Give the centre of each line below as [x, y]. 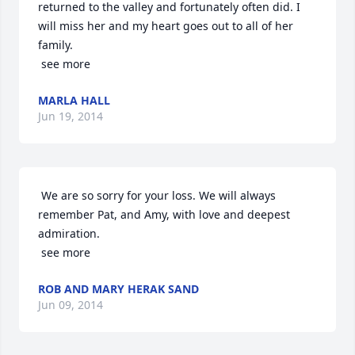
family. [55, 45]
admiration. [69, 233]
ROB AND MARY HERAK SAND [118, 289]
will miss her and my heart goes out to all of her [166, 26]
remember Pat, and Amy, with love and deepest [164, 214]
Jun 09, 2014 [71, 305]
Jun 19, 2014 [71, 116]
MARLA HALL [74, 100]
